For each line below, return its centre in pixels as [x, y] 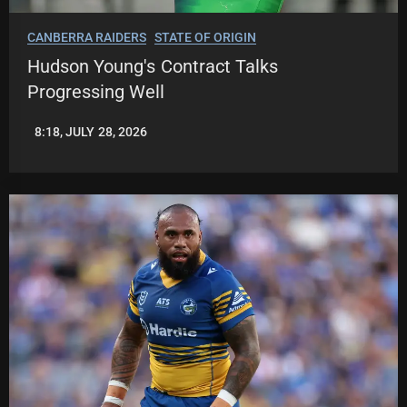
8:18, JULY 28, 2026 [91, 132]
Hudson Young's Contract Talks [153, 67]
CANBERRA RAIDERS [87, 38]
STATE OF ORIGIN [205, 38]
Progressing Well [96, 92]
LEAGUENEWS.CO [79, 139]
